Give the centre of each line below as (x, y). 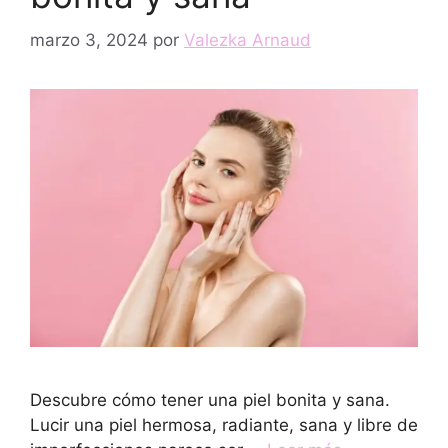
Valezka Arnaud (247, 39)
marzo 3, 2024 (89, 39)
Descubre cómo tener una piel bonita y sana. (210, 400)
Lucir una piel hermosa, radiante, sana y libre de (224, 425)
